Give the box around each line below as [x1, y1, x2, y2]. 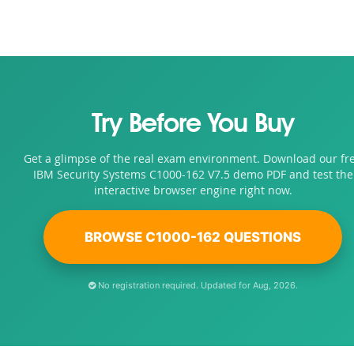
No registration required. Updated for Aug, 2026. [95, 280, 298, 291]
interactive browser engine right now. [93, 183, 292, 198]
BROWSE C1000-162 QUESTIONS [85, 229, 301, 245]
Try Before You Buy [92, 112, 294, 138]
